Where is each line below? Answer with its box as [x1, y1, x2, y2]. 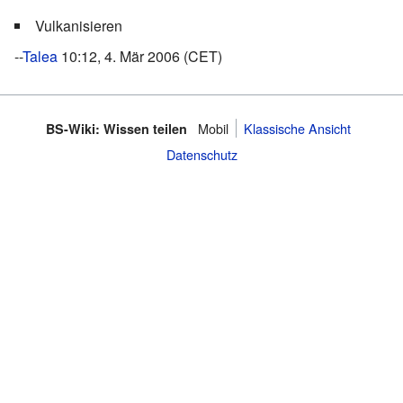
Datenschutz [166, 145, 237, 165]
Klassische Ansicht [243, 119, 351, 139]
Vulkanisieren [35, 14, 122, 36]
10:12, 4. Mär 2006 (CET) [58, 45, 222, 67]
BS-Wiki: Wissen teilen [45, 120, 187, 139]
